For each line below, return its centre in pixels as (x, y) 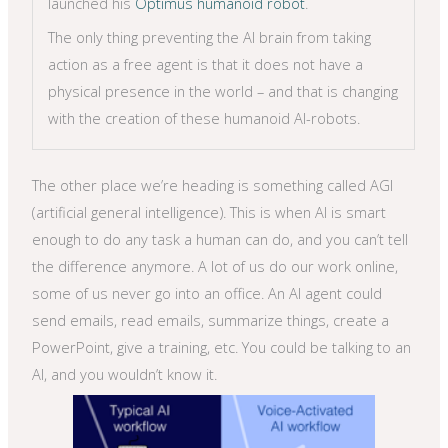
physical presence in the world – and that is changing (223, 90)
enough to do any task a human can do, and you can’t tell (220, 238)
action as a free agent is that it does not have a (206, 63)
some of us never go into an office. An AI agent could (207, 292)
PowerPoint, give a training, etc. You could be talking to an (222, 346)
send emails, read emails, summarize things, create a (211, 319)
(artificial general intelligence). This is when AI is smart (209, 211)
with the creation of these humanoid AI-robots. (204, 117)
